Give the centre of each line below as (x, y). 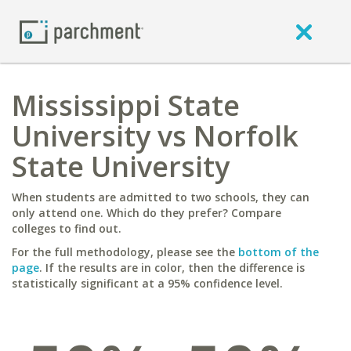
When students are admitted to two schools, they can (161, 197)
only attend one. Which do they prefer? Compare (147, 213)
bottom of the (279, 252)
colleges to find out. (67, 228)
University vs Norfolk (155, 136)
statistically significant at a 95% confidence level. (147, 283)
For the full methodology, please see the (125, 252)
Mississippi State (126, 105)
